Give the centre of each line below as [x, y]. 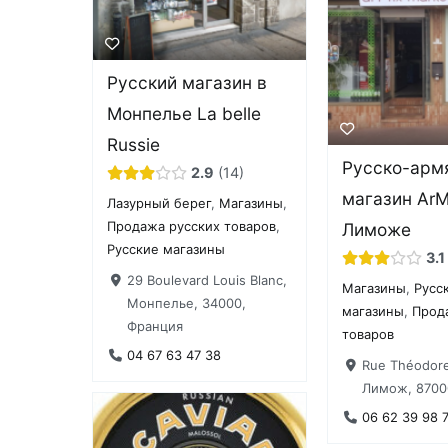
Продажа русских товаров [192, 226]
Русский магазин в [187, 83]
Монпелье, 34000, [186, 302]
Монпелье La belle [184, 114]
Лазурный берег [159, 203]
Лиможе [377, 230]
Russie [134, 145]
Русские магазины [166, 249]
